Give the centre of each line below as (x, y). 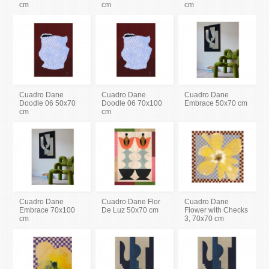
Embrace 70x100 (47, 210)
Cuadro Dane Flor (131, 201)
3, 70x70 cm (204, 218)
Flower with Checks (216, 210)
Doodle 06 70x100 (132, 103)
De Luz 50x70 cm (130, 210)
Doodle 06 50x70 (48, 103)
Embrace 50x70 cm (216, 103)
